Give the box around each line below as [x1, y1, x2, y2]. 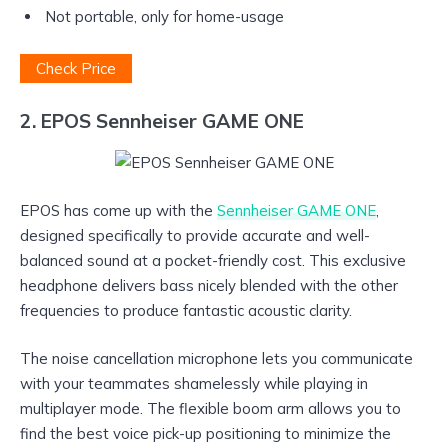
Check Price [36, 59, 116, 79]
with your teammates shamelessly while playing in [20, 373, 368, 393]
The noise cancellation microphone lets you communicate [20, 348, 413, 368]
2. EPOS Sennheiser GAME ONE [20, 109, 304, 134]
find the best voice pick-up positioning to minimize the [20, 423, 391, 443]
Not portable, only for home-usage [45, 7, 284, 27]
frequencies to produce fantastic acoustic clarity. [20, 300, 352, 320]
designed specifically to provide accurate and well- [20, 225, 370, 245]
